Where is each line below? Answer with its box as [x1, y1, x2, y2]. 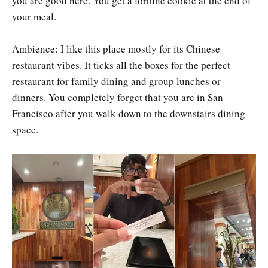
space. [12, 123, 38, 137]
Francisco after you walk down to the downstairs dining [12, 106, 245, 121]
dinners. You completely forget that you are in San [12, 90, 223, 105]
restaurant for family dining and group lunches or [12, 74, 221, 89]
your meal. [12, 10, 56, 24]
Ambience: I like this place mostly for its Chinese [12, 42, 220, 56]
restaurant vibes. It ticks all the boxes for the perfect [12, 58, 230, 72]
